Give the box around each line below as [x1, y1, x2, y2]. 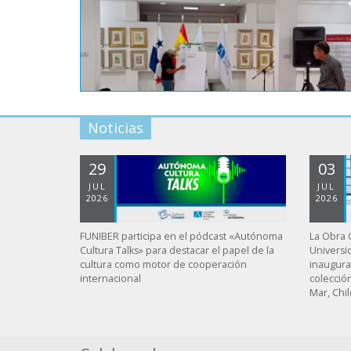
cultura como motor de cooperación [80, 257, 247, 271]
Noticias [88, 118, 143, 137]
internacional [80, 271, 141, 285]
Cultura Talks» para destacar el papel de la [80, 243, 274, 257]
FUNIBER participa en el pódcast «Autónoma [80, 229, 283, 243]
